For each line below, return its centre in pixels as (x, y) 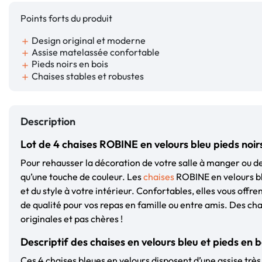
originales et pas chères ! (72, 218)
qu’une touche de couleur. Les (82, 176)
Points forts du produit (66, 18)
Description (48, 121)
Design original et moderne (88, 40)
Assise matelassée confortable (95, 52)
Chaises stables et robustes (87, 76)
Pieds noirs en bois (69, 64)
